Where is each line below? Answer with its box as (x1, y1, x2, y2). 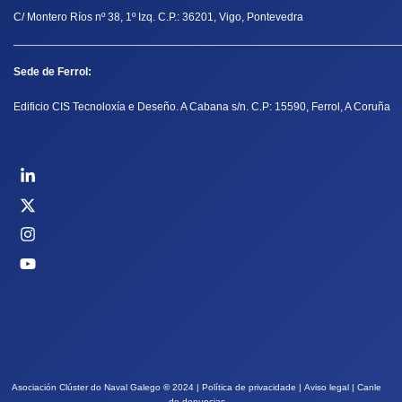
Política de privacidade (202, 382, 296, 393)
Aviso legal (304, 382, 349, 393)
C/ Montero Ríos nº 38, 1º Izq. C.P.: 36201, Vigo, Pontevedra (13, 10, 303, 23)
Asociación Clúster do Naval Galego (12, 382, 163, 393)
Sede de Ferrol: (13, 65, 92, 78)
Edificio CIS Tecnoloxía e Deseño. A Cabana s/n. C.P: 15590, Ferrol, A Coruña (13, 100, 390, 114)
